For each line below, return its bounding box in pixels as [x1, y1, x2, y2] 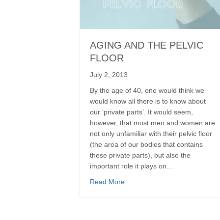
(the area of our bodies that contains [90, 140, 203, 148]
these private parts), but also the [90, 151, 191, 159]
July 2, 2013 [90, 70, 128, 79]
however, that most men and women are [90, 118, 215, 127]
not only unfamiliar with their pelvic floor [90, 129, 212, 137]
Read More [90, 177, 125, 186]
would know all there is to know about [90, 97, 206, 105]
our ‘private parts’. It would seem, [90, 108, 193, 116]
